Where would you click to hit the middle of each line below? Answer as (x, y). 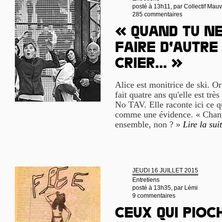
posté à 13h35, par (158, 188)
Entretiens (146, 180)
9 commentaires (154, 196)
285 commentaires (157, 14)
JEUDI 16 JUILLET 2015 (165, 170)
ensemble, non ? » (149, 124)
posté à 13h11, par (158, 6)
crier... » (149, 65)
